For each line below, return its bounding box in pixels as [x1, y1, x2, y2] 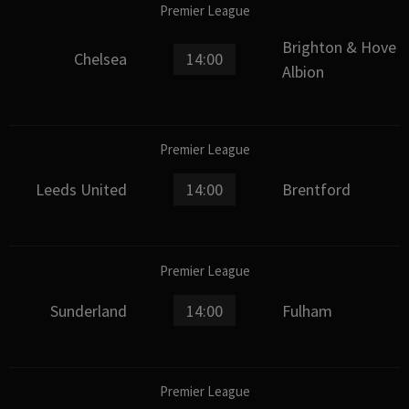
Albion [281, 60, 324, 82]
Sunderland [50, 299, 128, 321]
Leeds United [36, 178, 128, 200]
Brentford [281, 178, 351, 200]
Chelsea [74, 48, 128, 70]
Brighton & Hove [281, 36, 396, 58]
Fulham [281, 299, 332, 321]
